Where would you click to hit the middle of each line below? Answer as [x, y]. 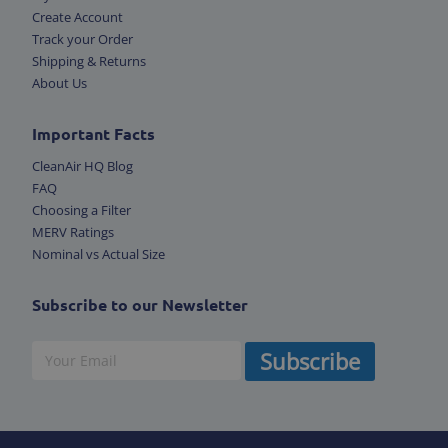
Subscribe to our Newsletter [140, 304]
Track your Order [82, 38]
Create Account [77, 16]
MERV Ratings [73, 231]
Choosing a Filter [81, 209]
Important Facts [93, 133]
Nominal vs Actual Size [98, 253]
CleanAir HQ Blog [82, 165]
